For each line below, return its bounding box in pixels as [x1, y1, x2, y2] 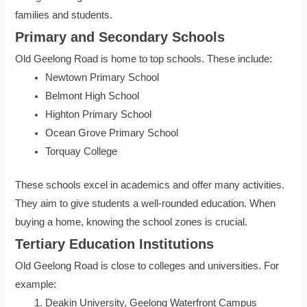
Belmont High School [45, 90, 140, 102]
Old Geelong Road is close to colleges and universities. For [15, 260, 280, 272]
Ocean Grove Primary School [45, 127, 179, 139]
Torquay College [45, 146, 118, 158]
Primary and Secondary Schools [15, 29, 225, 45]
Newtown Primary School [45, 72, 160, 84]
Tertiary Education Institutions [15, 236, 214, 252]
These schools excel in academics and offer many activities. [15, 180, 285, 191]
